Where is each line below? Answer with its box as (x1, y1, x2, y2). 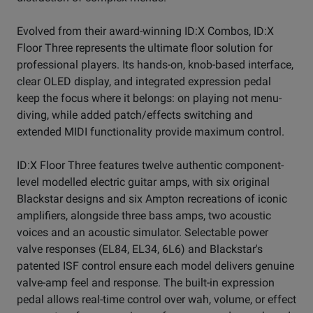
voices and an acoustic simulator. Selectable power (17, 226, 268, 240)
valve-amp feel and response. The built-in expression (17, 276, 275, 290)
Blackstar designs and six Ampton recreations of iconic (17, 192, 287, 206)
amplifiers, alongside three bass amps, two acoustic (17, 209, 271, 223)
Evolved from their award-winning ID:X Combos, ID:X (17, 24, 274, 38)
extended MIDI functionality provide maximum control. (17, 125, 284, 139)
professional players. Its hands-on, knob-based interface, (17, 58, 293, 72)
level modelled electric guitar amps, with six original (17, 175, 270, 189)
